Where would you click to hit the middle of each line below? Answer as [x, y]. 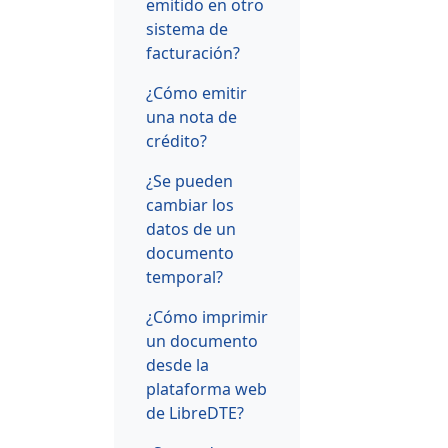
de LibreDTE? [195, 412]
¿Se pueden [189, 180]
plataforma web [206, 388]
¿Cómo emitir [196, 92]
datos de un [191, 228]
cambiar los [190, 204]
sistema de [187, 28]
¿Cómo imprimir [207, 316]
